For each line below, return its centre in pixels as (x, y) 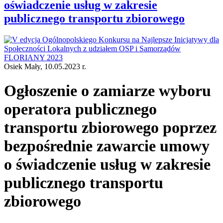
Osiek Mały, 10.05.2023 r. (45, 66)
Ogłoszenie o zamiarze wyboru (108, 91)
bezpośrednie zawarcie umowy (107, 146)
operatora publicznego (80, 109)
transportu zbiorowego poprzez (110, 128)
